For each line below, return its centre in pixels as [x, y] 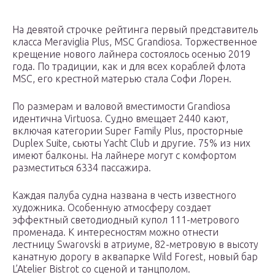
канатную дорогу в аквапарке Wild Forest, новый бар [135, 257]
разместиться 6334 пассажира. [82, 168]
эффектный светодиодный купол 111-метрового [126, 220]
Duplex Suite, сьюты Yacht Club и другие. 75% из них [131, 143]
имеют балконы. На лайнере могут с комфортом [124, 156]
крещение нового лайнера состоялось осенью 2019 [131, 54]
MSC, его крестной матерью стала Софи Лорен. [122, 79]
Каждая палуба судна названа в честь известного [124, 196]
